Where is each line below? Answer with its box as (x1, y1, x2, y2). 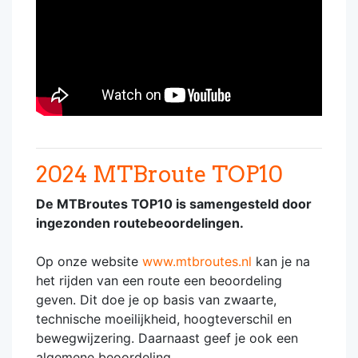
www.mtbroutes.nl (142, 253, 252, 269)
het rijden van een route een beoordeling (36, 272, 282, 288)
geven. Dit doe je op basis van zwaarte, (36, 292, 276, 308)
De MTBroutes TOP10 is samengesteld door (36, 196, 312, 212)
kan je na (252, 253, 310, 269)
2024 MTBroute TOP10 (36, 161, 283, 188)
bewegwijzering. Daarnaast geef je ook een (36, 330, 298, 346)
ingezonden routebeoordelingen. (36, 215, 244, 231)
